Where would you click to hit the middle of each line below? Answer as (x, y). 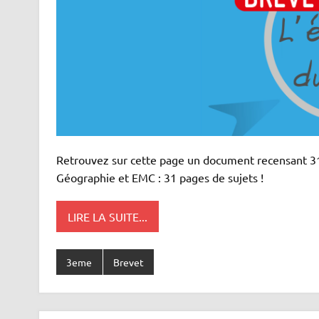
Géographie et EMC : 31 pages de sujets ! (159, 178)
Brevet (128, 262)
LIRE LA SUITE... (107, 216)
